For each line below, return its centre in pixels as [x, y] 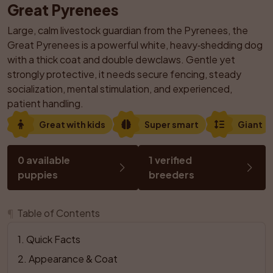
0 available [44, 160]
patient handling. [45, 103]
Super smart [172, 124]
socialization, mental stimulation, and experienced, [120, 89]
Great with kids [72, 124]
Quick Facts [53, 239]
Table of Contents [58, 213]
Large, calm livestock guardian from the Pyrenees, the [128, 30]
